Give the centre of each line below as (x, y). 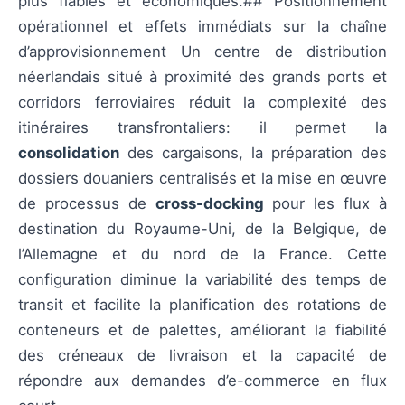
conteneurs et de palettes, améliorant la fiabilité (202, 330)
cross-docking (209, 204)
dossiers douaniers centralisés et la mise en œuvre (202, 179)
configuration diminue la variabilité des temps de (202, 280)
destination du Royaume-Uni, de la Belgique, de (202, 229)
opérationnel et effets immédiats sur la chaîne (202, 27)
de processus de (87, 204)
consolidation (69, 153)
